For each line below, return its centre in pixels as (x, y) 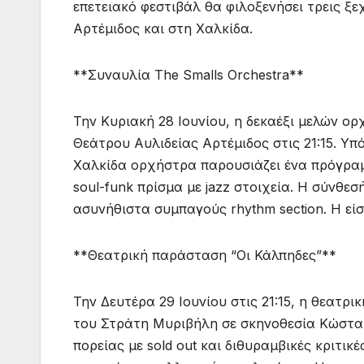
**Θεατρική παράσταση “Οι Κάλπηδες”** (205, 256)
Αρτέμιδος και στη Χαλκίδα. (163, 29)
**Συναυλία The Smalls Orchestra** (188, 75)
